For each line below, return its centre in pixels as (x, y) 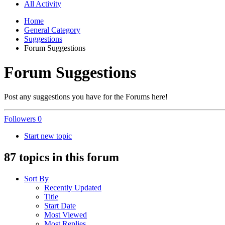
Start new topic (48, 136)
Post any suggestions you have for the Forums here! (86, 97)
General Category (52, 30)
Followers (20, 119)
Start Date (60, 206)
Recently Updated (73, 188)
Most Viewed (66, 215)
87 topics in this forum (62, 157)
